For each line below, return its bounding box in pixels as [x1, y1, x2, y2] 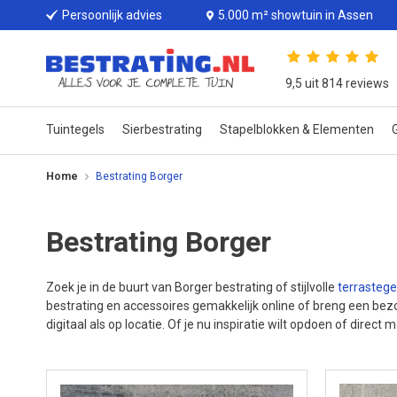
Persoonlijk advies [61, 8, 162, 22]
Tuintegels [46, 122, 105, 136]
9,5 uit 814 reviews [285, 76, 389, 90]
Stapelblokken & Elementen [220, 122, 374, 136]
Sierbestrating [122, 122, 202, 136]
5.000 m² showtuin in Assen [218, 8, 374, 22]
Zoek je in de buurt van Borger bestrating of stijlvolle [46, 280, 338, 294]
